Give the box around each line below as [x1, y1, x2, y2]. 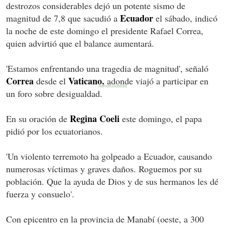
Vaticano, [68, 74, 104, 87]
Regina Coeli [70, 111, 120, 125]
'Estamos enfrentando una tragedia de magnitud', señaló [6, 62, 208, 74]
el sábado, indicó [153, 12, 217, 24]
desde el [34, 74, 68, 87]
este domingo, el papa [120, 112, 202, 125]
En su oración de [6, 112, 70, 125]
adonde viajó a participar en [104, 74, 208, 87]
